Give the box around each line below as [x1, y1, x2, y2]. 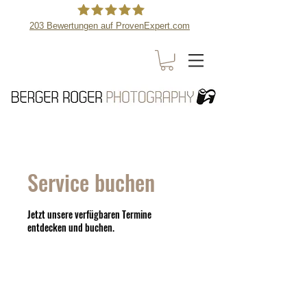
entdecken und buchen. [27, 219, 114, 234]
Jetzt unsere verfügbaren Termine [27, 206, 151, 221]
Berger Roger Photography [76, 45, 208, 57]
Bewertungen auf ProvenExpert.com [44, 20, 190, 31]
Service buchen [27, 165, 155, 198]
